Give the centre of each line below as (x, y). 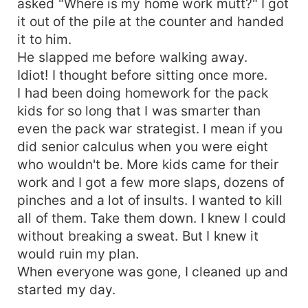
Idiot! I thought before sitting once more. (142, 75)
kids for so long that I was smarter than (139, 110)
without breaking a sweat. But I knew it (138, 235)
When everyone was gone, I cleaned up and (153, 271)
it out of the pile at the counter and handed (151, 21)
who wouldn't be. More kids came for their (148, 164)
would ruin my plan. (78, 253)
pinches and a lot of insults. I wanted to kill (150, 200)
